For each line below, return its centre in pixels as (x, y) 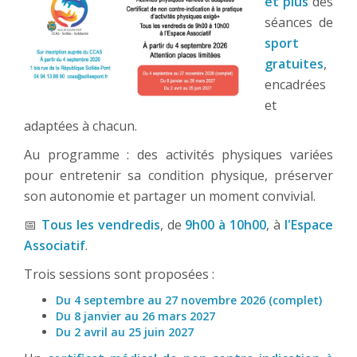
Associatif (55, 246)
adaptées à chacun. (80, 126)
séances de (299, 23)
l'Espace (309, 225)
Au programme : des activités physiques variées (178, 155)
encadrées (295, 85)
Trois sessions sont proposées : (119, 275)
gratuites (294, 64)
